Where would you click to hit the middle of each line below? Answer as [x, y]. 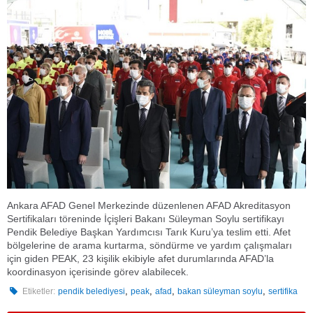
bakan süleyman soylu [220, 292]
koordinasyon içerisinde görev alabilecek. [98, 272]
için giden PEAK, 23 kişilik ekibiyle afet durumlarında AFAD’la [140, 259]
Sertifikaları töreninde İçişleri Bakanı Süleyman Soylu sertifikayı [146, 219]
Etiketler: [39, 292]
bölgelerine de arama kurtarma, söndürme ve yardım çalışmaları [150, 246]
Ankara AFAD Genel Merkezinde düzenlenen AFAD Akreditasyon [149, 206]
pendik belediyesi [92, 292]
